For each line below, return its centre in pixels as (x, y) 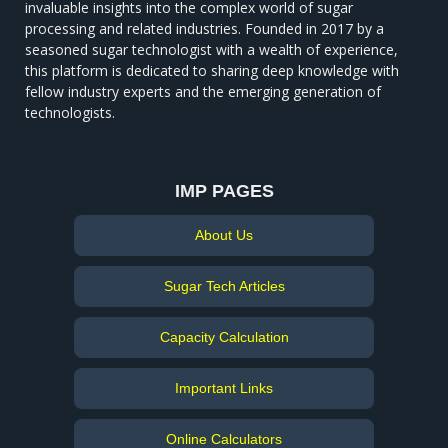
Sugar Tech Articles (224, 285)
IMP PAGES (224, 190)
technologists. (70, 112)
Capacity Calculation (224, 336)
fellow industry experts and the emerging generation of (203, 91)
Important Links (224, 387)
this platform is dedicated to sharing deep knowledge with (212, 70)
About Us (224, 234)
